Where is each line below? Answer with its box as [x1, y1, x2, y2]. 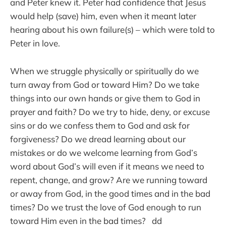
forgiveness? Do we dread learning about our [10, 133, 186, 144]
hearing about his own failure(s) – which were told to [10, 24, 215, 35]
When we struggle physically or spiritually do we [10, 65, 199, 76]
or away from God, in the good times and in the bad [10, 188, 210, 199]
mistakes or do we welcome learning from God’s [10, 147, 197, 158]
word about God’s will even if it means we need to [10, 160, 204, 172]
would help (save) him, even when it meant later [10, 11, 196, 22]
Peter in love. [10, 38, 60, 49]
